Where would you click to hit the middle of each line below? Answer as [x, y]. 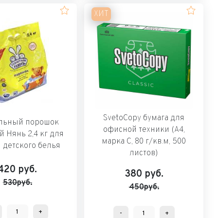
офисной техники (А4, [144, 130]
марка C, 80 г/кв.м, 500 [144, 141]
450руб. [144, 187]
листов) [144, 153]
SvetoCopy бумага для [144, 118]
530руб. [17, 183]
